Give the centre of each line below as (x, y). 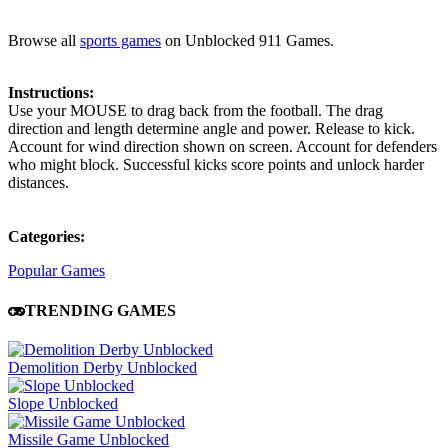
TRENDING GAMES (100, 310)
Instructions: (51, 93)
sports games (120, 41)
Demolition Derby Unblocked (102, 367)
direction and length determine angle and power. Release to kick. (211, 129)
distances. (38, 183)
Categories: (46, 237)
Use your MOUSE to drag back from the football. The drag (195, 111)
